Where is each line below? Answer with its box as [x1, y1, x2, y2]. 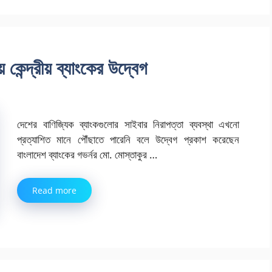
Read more [32, 184, 76, 196]
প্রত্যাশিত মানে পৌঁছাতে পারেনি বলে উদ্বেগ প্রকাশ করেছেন [17, 132, 239, 147]
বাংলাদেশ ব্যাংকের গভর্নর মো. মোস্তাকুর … [17, 148, 157, 162]
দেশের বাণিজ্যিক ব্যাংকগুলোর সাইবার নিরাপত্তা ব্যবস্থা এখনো [17, 117, 239, 132]
